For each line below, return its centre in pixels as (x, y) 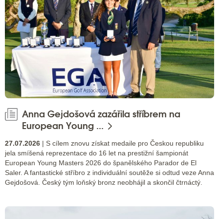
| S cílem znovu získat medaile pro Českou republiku (122, 143)
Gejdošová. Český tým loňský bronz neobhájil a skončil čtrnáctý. (104, 182)
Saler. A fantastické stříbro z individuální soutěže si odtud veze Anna (109, 172)
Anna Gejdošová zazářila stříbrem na (101, 114)
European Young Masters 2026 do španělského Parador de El (101, 163)
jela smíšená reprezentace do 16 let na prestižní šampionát (97, 153)
